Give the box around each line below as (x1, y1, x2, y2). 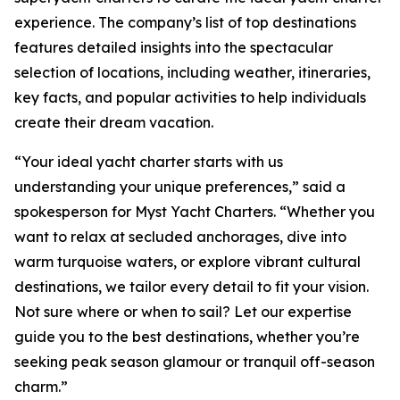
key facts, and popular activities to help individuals (14, 88, 366, 106)
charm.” (14, 378, 68, 396)
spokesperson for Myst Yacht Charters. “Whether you (14, 203, 375, 221)
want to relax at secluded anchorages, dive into (14, 228, 346, 246)
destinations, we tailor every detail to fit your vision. (14, 278, 369, 296)
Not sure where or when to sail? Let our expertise (14, 303, 352, 321)
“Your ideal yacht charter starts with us (14, 153, 283, 171)
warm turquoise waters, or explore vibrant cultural (14, 253, 361, 271)
